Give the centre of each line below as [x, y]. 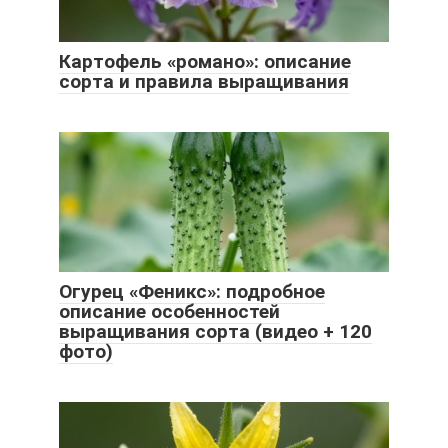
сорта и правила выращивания [204, 82]
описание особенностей [169, 312]
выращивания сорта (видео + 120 [215, 332]
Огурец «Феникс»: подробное [192, 292]
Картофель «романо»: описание [205, 62]
